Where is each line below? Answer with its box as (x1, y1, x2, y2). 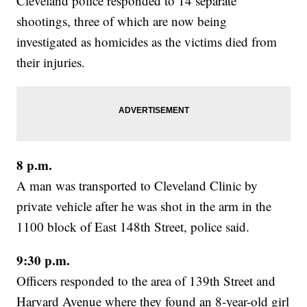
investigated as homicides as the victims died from (16, 33, 278, 51)
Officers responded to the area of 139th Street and (16, 272, 276, 290)
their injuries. (16, 53, 86, 71)
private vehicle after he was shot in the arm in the (16, 197, 272, 215)
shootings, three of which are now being (16, 12, 228, 30)
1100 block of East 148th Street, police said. (16, 218, 250, 236)
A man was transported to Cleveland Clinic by (16, 177, 258, 195)
